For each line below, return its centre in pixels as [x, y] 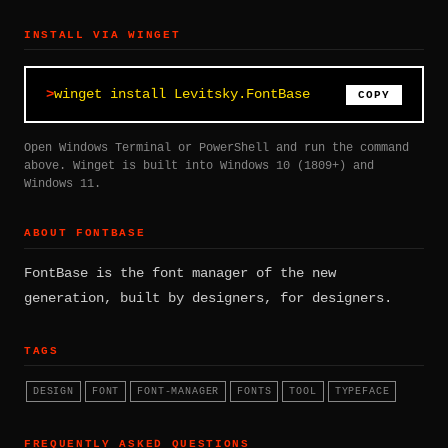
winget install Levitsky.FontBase [182, 94]
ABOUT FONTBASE [85, 233]
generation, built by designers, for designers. [208, 297]
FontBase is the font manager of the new [180, 272]
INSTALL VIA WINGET [102, 35]
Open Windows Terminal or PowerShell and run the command [216, 148]
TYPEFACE [362, 391]
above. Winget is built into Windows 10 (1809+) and [199, 166]
